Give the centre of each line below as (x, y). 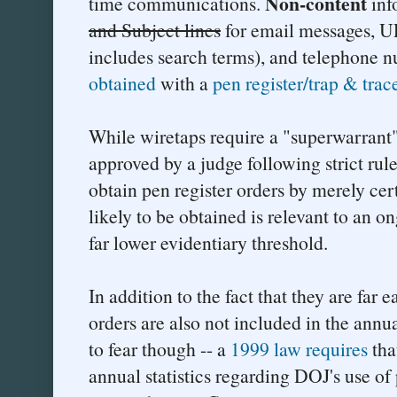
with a (184, 83)
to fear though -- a (160, 349)
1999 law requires (299, 349)
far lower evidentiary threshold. (208, 243)
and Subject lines (155, 30)
